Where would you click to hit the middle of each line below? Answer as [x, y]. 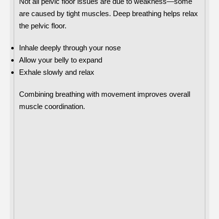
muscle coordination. [52, 106]
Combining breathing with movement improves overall [105, 94]
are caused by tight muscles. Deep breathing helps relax [109, 13]
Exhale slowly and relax [57, 72]
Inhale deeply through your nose [70, 47]
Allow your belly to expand [61, 60]
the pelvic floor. [43, 25]
